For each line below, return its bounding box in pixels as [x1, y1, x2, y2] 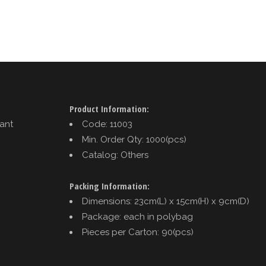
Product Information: [69, 103, 149, 115]
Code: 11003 [81, 119, 132, 129]
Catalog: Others [81, 150, 148, 160]
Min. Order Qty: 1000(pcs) [81, 134, 186, 145]
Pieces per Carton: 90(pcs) [81, 227, 194, 237]
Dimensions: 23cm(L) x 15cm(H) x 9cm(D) [81, 196, 249, 207]
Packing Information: [69, 180, 150, 192]
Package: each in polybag [81, 211, 193, 222]
